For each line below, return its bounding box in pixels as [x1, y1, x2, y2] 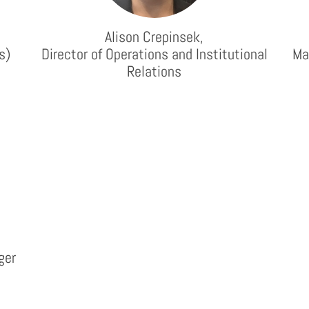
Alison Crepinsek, [105, 27, 204, 46]
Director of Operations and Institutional [41, 44, 268, 63]
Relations [127, 61, 182, 81]
